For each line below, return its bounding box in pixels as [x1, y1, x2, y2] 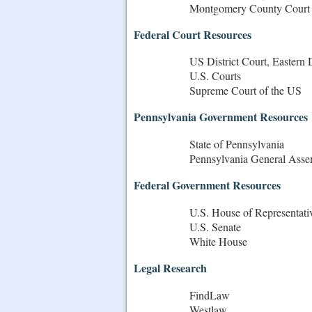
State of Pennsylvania [189, 136, 284, 152]
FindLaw [189, 287, 230, 302]
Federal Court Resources [134, 26, 251, 42]
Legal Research [134, 259, 207, 276]
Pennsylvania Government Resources [134, 109, 308, 125]
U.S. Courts [189, 68, 241, 84]
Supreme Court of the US [189, 83, 302, 98]
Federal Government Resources [134, 177, 281, 194]
